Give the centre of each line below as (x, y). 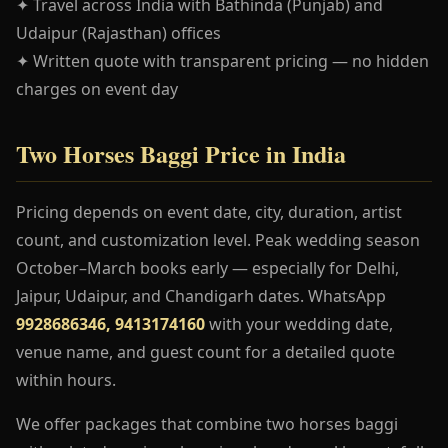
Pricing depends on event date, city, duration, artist (209, 211)
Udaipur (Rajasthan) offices (118, 32)
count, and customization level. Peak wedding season (218, 239)
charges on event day (97, 88)
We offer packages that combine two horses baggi (207, 423)
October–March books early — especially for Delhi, (207, 267)
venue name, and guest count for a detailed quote (205, 351)
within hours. (66, 379)
